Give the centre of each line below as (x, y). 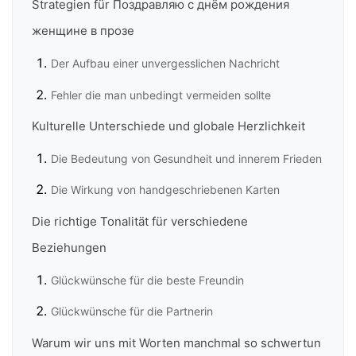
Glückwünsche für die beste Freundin (147, 280)
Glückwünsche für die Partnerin (132, 311)
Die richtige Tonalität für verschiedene (140, 221)
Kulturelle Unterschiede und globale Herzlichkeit (168, 126)
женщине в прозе (83, 31)
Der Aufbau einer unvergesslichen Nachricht (165, 64)
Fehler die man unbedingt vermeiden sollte (161, 95)
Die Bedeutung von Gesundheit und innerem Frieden (186, 158)
